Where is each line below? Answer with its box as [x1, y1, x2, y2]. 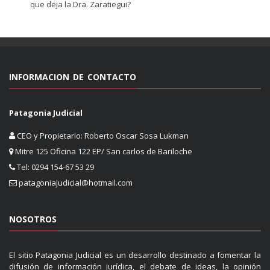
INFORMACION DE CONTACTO [9, 71, 136, 83]
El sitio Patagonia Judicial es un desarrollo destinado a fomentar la [9, 250, 261, 261]
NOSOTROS [9, 213, 57, 225]
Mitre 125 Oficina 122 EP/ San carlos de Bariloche [13, 146, 192, 157]
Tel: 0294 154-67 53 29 [15, 162, 94, 173]
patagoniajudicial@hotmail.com [19, 177, 133, 189]
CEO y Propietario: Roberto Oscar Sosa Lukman [15, 130, 189, 142]
